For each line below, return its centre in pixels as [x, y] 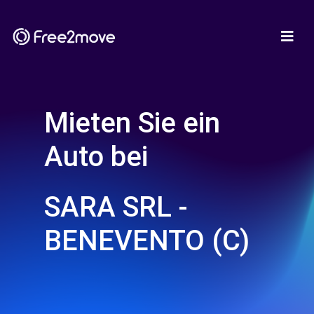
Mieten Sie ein [132, 123]
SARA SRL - [116, 207]
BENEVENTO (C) [147, 241]
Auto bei [96, 157]
